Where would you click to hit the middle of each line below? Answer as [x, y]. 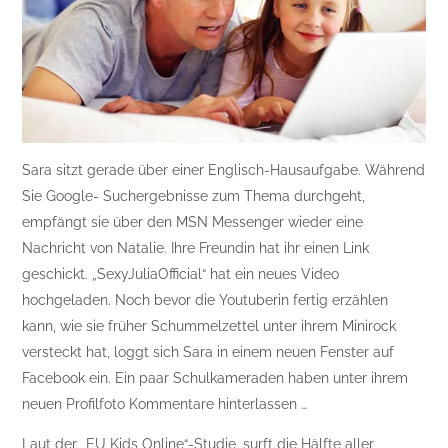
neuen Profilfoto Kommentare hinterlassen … [165, 403]
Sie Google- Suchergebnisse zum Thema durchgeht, [194, 195]
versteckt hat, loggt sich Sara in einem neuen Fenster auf [208, 351]
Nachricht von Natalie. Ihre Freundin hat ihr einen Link [196, 247]
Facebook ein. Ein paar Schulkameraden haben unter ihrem [215, 377]
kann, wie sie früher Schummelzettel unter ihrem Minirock [209, 325]
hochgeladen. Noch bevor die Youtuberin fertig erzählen [205, 299]
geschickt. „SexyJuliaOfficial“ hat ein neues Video [181, 273]
